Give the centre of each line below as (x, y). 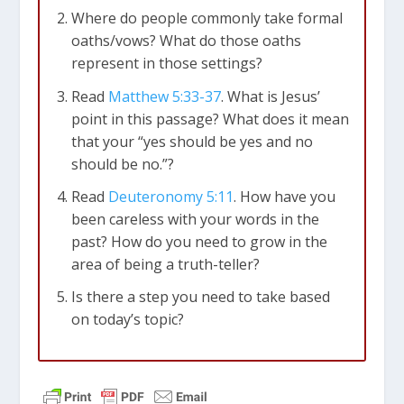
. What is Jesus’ (270, 96)
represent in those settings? (166, 64)
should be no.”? (122, 164)
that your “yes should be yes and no (192, 141)
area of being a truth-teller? (165, 264)
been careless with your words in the (195, 219)
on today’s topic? (127, 319)
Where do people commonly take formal (207, 18)
